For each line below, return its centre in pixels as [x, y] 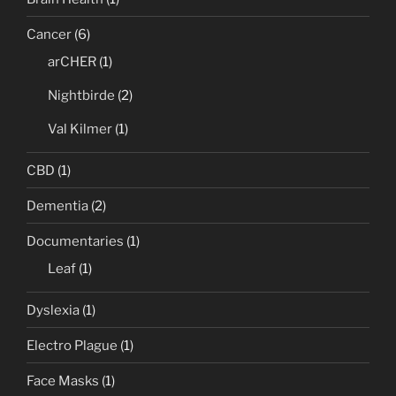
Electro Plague [72, 345]
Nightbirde [81, 96]
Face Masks [63, 381]
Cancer [49, 34]
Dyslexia [53, 310]
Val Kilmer [80, 129]
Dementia [57, 206]
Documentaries [75, 241]
